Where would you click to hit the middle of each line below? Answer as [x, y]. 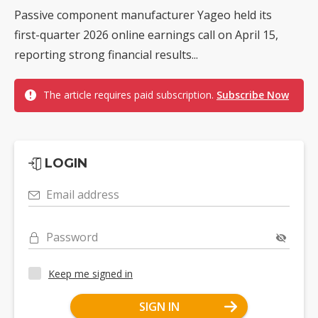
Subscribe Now [253, 95]
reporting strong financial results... [106, 55]
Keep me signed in [91, 273]
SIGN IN [159, 307]
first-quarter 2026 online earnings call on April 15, [146, 35]
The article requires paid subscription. [130, 95]
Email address [83, 195]
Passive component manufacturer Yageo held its [143, 15]
